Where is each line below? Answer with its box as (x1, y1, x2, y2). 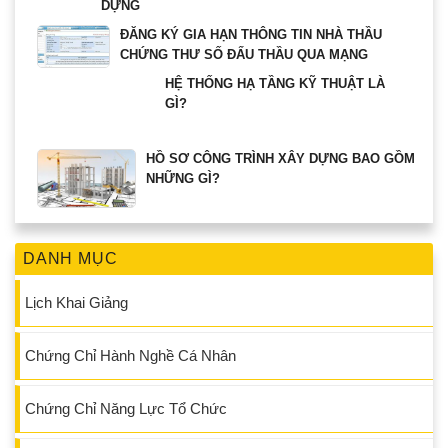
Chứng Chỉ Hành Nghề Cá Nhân (25, 347, 236, 365)
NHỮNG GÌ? (145, 170, 220, 186)
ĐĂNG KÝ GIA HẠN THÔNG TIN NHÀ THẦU (119, 26, 382, 42)
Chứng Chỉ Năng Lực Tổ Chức (25, 400, 227, 418)
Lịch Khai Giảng (25, 294, 128, 312)
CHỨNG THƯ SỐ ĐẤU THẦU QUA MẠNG (119, 46, 368, 62)
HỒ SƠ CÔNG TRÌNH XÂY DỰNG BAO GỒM (145, 150, 415, 166)
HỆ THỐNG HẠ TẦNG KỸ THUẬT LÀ (165, 75, 386, 91)
